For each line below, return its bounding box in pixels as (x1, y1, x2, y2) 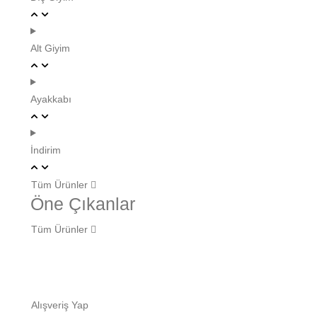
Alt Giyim (30, 42, 70, 54)
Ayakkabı (30, 93, 71, 105)
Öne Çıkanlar (30, 194, 135, 214)
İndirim (30, 144, 61, 156)
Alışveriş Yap (31, 299, 88, 311)
